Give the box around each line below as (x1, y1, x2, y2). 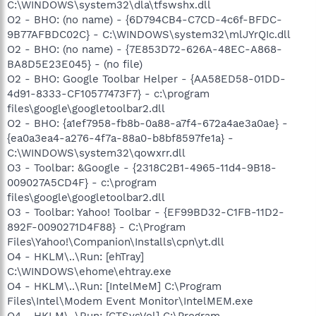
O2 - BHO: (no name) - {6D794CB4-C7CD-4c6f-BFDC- (7, 13, 282, 26)
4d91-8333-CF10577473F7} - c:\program (7, 87, 209, 100)
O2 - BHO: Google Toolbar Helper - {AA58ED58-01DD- (7, 72, 286, 85)
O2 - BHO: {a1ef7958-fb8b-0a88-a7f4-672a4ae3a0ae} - (7, 116, 288, 130)
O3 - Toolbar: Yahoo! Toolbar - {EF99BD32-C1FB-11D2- (7, 205, 284, 219)
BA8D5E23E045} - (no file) (7, 57, 142, 71)
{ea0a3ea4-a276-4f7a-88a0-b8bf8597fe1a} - (7, 131, 233, 145)
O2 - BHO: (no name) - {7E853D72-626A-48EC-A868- (7, 42, 282, 56)
